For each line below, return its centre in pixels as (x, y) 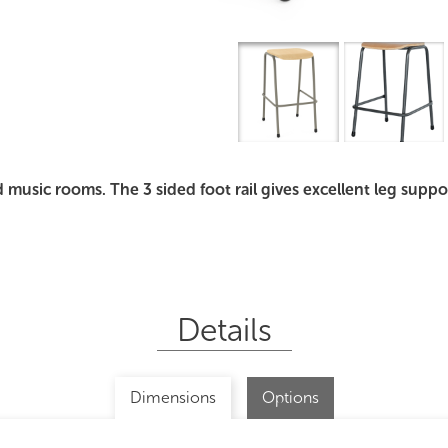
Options (290, 398)
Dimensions (172, 398)
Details (224, 330)
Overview (334, 114)
